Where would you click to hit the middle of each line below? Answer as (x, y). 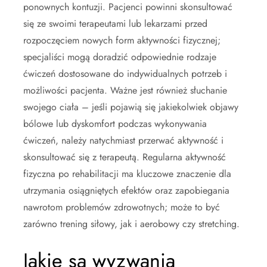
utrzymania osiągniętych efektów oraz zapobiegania (126, 191)
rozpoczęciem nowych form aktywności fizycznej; (122, 41)
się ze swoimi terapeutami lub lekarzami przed (115, 24)
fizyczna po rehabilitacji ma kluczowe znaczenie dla (127, 174)
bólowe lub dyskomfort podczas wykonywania (115, 124)
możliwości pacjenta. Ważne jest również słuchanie (125, 91)
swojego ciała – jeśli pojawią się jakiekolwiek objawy (131, 107)
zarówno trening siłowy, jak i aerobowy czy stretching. (131, 224)
